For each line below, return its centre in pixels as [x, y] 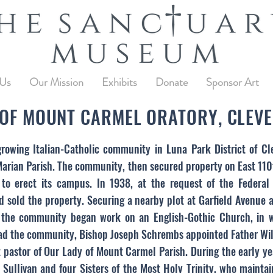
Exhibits [119, 82]
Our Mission [56, 82]
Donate [172, 82]
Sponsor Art [232, 82]
